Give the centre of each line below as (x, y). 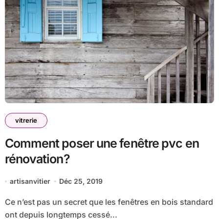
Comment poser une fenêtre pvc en (102, 143)
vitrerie (26, 120)
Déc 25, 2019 (81, 181)
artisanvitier (30, 181)
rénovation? (37, 159)
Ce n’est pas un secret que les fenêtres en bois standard (8, 202)
